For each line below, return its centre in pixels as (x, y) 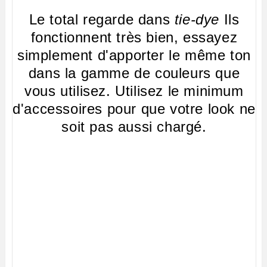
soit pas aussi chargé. (134, 127)
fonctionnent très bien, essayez (134, 38)
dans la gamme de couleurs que (134, 73)
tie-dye (197, 20)
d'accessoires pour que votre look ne (134, 109)
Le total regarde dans (102, 20)
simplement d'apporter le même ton (134, 55)
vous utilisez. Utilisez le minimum (134, 91)
